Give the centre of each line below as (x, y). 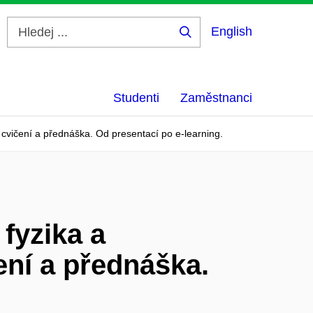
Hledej (207, 43)
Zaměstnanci (216, 98)
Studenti (136, 98)
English (232, 31)
